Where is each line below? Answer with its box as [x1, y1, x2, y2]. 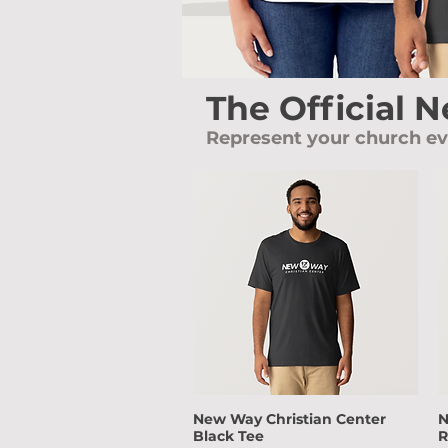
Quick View [265, 410, 345, 429]
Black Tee [193, 426, 264, 445]
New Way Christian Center [193, 409, 386, 428]
